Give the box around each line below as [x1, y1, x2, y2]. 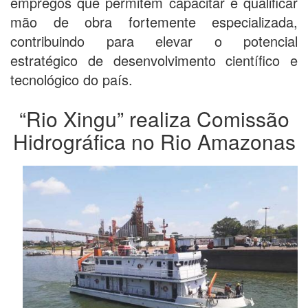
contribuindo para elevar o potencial [10, 30, 298, 51]
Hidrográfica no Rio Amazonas [12, 126, 296, 156]
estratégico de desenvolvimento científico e [10, 49, 298, 70]
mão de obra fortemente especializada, [10, 11, 298, 32]
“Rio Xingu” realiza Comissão [19, 103, 289, 133]
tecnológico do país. [10, 69, 133, 89]
